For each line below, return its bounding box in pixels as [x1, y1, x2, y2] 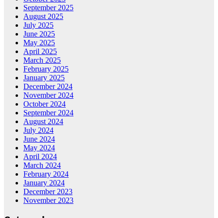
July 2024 [23, 126, 54, 135]
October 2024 [23, 100, 66, 109]
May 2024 [23, 144, 55, 152]
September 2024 [23, 109, 73, 117]
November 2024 [23, 91, 73, 100]
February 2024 [23, 170, 69, 179]
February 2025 [23, 65, 69, 73]
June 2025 [23, 30, 55, 38]
